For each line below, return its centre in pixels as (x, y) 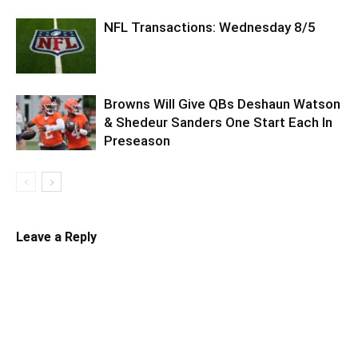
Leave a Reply (56, 237)
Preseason (137, 140)
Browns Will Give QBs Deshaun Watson (222, 103)
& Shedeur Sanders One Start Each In (218, 122)
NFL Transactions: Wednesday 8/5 (210, 27)
